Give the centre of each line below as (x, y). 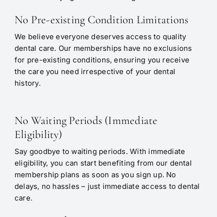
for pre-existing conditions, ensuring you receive (102, 60)
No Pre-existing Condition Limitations (101, 20)
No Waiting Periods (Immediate (86, 120)
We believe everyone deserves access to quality (100, 37)
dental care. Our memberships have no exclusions (103, 48)
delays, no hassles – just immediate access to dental (107, 186)
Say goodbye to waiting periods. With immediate (100, 151)
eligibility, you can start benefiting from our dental (103, 163)
